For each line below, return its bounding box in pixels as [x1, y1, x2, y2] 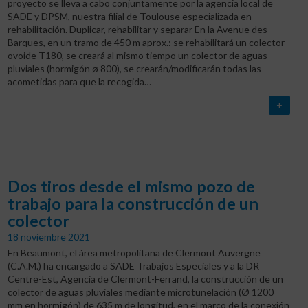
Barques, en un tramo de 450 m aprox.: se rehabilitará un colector [7, 36, 285, 49]
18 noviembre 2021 [7, 231, 90, 243]
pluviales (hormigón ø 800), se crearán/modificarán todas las [7, 63, 261, 75]
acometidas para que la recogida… [7, 76, 151, 88]
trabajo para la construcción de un [7, 193, 258, 213]
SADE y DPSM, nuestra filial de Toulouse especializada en [7, 10, 252, 23]
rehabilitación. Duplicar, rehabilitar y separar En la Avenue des [7, 23, 267, 36]
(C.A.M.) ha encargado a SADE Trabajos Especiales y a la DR [7, 260, 259, 272]
